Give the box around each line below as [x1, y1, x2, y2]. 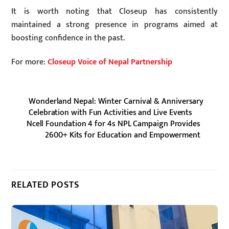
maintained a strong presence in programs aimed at [11, 18, 218, 32]
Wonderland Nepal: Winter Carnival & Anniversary [29, 94, 204, 108]
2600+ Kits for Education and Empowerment [45, 128, 200, 142]
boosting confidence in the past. [11, 31, 125, 45]
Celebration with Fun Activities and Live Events [29, 105, 193, 120]
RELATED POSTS [11, 177, 79, 193]
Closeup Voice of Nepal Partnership [48, 55, 173, 70]
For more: [11, 55, 48, 70]
